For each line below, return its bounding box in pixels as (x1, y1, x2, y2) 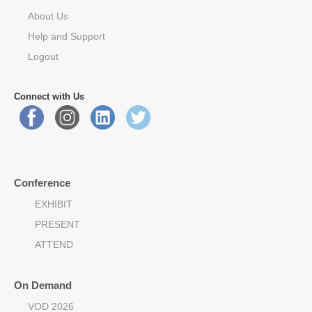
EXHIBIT (35, 198, 72, 210)
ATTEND (35, 238, 73, 250)
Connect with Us (14, 91, 84, 102)
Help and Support (28, 30, 105, 42)
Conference (14, 176, 70, 189)
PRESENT (35, 218, 80, 230)
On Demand (14, 279, 72, 291)
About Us (28, 10, 68, 22)
